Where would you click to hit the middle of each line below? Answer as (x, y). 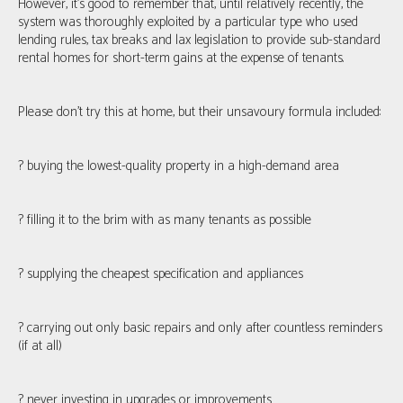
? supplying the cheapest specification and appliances (161, 273)
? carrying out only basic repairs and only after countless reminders (200, 327)
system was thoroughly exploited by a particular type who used (188, 22)
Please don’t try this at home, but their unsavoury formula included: (199, 112)
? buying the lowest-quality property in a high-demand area (179, 166)
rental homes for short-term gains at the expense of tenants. (181, 58)
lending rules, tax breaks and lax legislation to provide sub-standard (199, 40)
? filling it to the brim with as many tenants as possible (165, 219)
